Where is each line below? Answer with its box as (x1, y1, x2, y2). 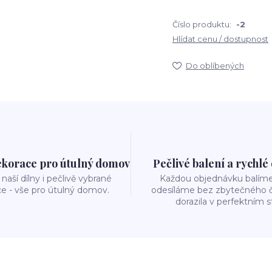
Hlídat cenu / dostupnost (172, 34, 268, 44)
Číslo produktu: (172, 19, 231, 29)
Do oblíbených (186, 61, 244, 70)
